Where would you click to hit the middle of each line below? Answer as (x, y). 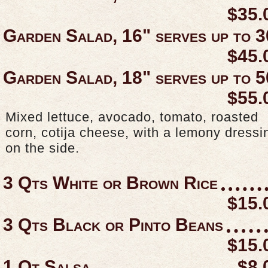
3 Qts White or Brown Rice (110, 182)
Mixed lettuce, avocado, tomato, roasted (132, 117)
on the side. (42, 148)
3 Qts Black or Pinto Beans (113, 224)
